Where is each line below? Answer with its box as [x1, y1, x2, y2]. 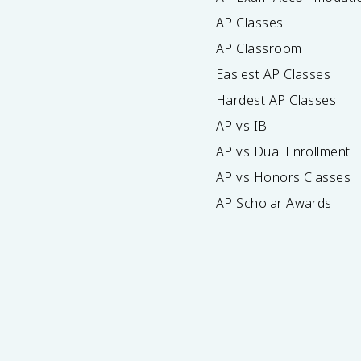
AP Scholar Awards [216, 194, 332, 212]
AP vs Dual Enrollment [216, 143, 351, 160]
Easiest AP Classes [216, 65, 331, 83]
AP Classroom [216, 39, 302, 57]
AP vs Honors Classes [216, 168, 351, 186]
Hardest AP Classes [216, 91, 337, 109]
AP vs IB [216, 117, 268, 135]
